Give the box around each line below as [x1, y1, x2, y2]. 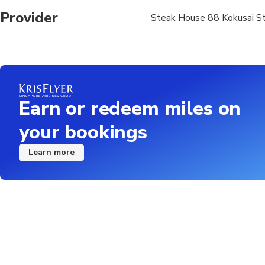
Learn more [28, 147, 75, 159]
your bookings [19, 119, 147, 146]
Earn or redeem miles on [19, 96, 241, 122]
